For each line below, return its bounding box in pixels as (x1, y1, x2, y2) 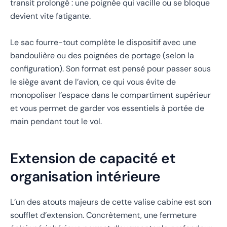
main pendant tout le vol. (10, 116, 102, 127)
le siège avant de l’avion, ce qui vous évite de (10, 76, 176, 87)
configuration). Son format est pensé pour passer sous (10, 63, 211, 74)
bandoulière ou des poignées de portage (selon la (10, 50, 194, 61)
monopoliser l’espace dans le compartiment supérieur (10, 89, 211, 100)
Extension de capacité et (10, 148, 175, 168)
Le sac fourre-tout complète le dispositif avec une (10, 36, 196, 48)
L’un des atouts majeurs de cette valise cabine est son (10, 197, 211, 208)
